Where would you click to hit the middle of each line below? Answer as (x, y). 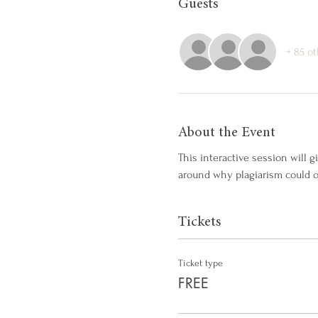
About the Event (226, 132)
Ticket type (200, 263)
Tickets (199, 222)
